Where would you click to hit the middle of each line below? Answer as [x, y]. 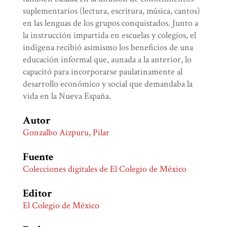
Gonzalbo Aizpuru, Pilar [66, 133]
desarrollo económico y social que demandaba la [108, 84]
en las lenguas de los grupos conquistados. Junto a [111, 23]
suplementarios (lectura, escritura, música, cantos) [112, 11]
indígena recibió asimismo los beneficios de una [108, 48]
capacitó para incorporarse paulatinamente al [103, 72]
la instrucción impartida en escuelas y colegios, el [110, 35]
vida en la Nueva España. [67, 96]
